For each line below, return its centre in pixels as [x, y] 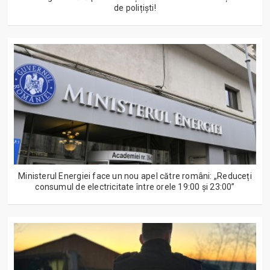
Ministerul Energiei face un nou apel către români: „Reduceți [135, 176]
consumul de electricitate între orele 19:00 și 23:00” [135, 187]
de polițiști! [135, 8]
